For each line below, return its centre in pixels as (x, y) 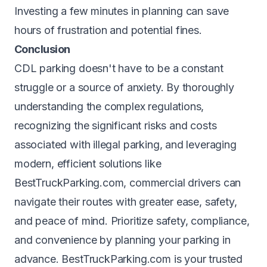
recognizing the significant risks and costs (116, 125)
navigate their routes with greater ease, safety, (126, 202)
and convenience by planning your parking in (122, 240)
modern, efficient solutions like (88, 164)
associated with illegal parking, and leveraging (125, 145)
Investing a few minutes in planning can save (122, 11)
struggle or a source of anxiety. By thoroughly (124, 87)
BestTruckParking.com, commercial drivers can (128, 183)
